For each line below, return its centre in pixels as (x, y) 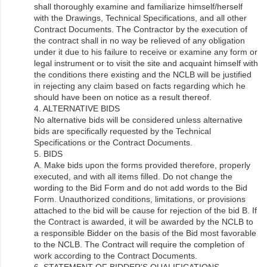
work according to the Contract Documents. (116, 255)
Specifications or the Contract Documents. (113, 142)
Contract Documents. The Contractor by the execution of (141, 29)
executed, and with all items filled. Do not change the (133, 176)
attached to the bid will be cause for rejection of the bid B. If (145, 210)
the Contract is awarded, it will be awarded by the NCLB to (144, 221)
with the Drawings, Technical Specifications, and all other (140, 18)
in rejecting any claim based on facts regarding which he (140, 86)
